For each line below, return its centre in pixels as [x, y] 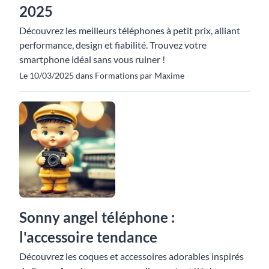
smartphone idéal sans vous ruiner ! [92, 59]
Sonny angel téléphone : [97, 217]
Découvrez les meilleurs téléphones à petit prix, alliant [130, 30]
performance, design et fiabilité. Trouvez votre [113, 45]
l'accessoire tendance [88, 237]
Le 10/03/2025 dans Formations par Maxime [102, 75]
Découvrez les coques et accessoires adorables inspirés [131, 256]
